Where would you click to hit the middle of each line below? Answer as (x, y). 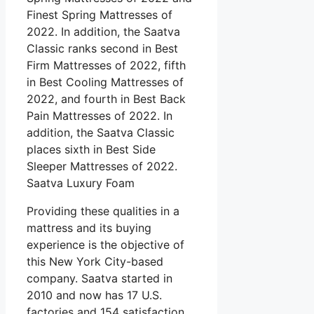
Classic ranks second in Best (102, 49)
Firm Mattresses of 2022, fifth (106, 66)
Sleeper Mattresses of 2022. (102, 166)
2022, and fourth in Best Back (106, 99)
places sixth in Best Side (91, 150)
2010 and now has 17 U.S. (94, 295)
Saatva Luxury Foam (81, 183)
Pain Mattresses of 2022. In (100, 116)
